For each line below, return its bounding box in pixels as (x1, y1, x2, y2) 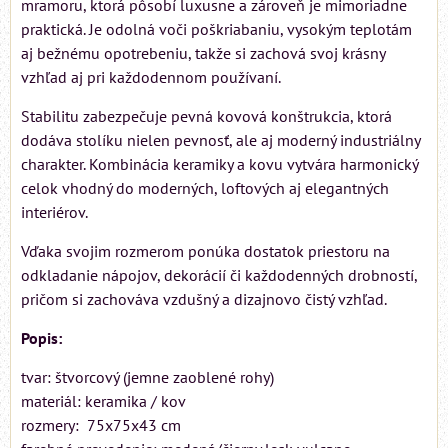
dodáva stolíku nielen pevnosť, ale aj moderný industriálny (21, 130, 420, 151)
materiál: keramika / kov (21, 391, 186, 412)
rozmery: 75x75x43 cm (21, 415, 181, 436)
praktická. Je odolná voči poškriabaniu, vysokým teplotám (21, 19, 412, 40)
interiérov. (21, 202, 88, 223)
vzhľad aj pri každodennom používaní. (21, 67, 281, 88)
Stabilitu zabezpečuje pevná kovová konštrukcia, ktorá (21, 106, 392, 127)
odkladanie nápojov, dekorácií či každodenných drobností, (21, 265, 417, 286)
